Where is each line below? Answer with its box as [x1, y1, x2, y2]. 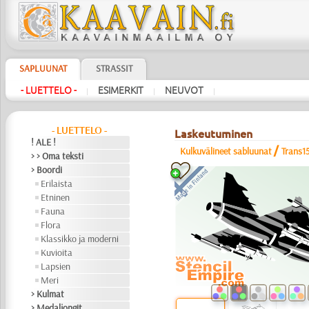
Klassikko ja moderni [41, 232, 119, 245]
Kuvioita [41, 246, 73, 259]
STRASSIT [95, 62, 132, 74]
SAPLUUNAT [19, 62, 67, 74]
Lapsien [41, 260, 71, 272]
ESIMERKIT [97, 85, 143, 96]
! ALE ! [31, 136, 57, 148]
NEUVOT [164, 85, 203, 96]
